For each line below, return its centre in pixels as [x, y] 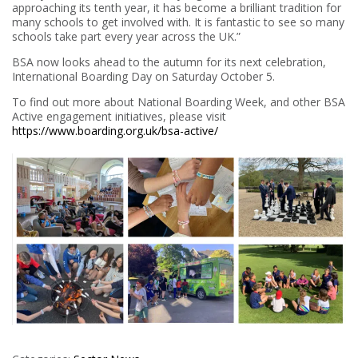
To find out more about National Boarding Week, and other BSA [179, 101]
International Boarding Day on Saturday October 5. [143, 76]
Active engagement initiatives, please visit [119, 116]
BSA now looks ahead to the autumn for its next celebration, [169, 62]
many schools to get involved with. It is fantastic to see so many [178, 22]
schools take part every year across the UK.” [126, 36]
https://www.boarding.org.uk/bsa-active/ [115, 130]
